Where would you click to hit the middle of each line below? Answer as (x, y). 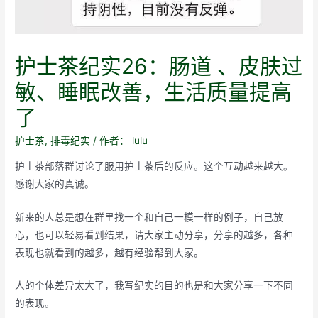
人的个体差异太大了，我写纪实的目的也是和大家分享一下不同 (154, 286)
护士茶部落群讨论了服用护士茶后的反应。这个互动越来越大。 (154, 166)
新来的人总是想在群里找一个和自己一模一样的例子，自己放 (149, 217)
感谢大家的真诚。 (55, 183)
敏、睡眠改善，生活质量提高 (154, 91)
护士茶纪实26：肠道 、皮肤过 (159, 66)
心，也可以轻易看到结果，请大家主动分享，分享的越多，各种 (154, 235)
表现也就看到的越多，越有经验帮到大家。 (110, 252)
